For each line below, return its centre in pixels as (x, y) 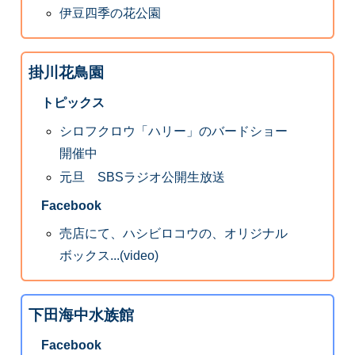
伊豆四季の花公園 (111, 13)
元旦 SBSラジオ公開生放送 (143, 177)
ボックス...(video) (109, 256)
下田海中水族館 (81, 315)
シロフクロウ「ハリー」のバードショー (174, 131)
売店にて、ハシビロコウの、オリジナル (174, 234)
